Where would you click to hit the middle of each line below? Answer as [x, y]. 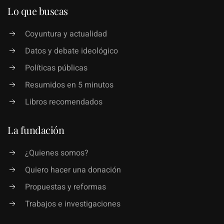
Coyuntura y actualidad [66, 34]
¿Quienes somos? [57, 153]
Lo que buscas [38, 10]
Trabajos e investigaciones [73, 204]
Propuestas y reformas [65, 187]
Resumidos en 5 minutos [69, 85]
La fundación [36, 129]
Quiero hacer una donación [73, 170]
